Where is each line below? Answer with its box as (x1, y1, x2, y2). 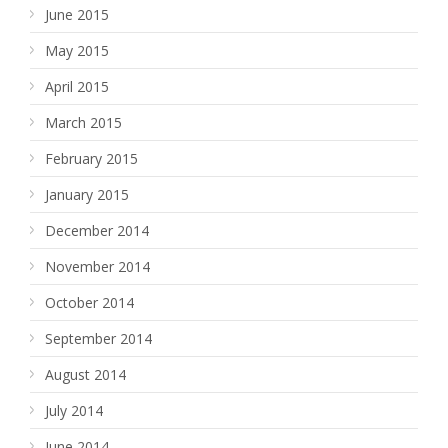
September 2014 (45, 329, 152, 348)
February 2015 (45, 149, 138, 168)
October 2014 (45, 293, 134, 312)
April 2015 (45, 77, 109, 96)
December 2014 (45, 221, 149, 240)
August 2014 (45, 365, 126, 384)
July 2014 (45, 401, 103, 420)
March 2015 (45, 113, 122, 132)
